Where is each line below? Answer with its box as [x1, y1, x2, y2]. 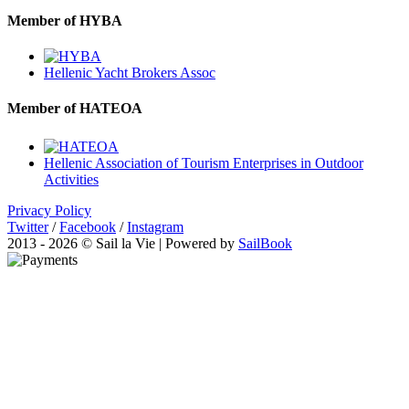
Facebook [59, 218, 116, 235]
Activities [44, 171, 99, 187]
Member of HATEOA [7, 100, 142, 117]
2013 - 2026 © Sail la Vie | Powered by [7, 235, 238, 251]
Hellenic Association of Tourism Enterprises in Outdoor [44, 154, 363, 171]
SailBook [238, 235, 292, 251]
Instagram [127, 218, 184, 235]
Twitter [7, 218, 48, 235]
